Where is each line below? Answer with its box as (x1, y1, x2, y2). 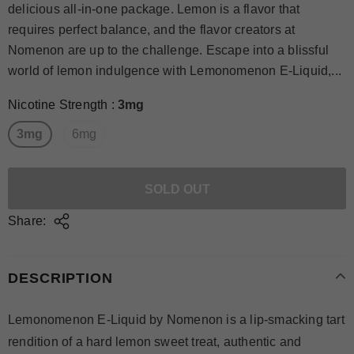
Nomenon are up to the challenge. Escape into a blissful (8, 43, 330, 57)
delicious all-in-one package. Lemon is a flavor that (8, 2, 300, 16)
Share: (8, 213, 47, 228)
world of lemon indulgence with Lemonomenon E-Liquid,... (8, 64, 342, 77)
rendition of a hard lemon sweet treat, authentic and (8, 334, 302, 348)
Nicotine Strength (8, 98, 108, 111)
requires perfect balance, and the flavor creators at (8, 23, 296, 36)
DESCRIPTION (8, 269, 113, 286)
